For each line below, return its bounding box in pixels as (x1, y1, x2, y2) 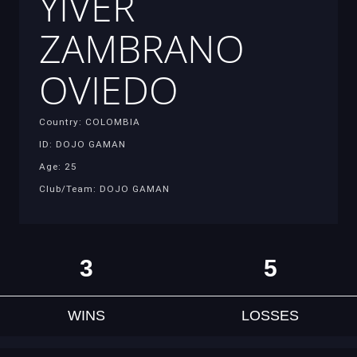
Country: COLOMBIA (39, 116, 140, 127)
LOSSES (241, 308, 300, 324)
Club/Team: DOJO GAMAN (39, 182, 170, 194)
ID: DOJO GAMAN (39, 138, 126, 150)
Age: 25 (39, 160, 77, 172)
